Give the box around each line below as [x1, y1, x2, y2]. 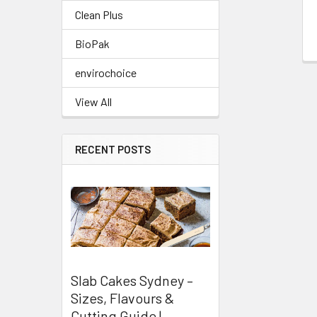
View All [75, 95, 112, 108]
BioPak [75, 37, 110, 50]
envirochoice [75, 66, 137, 79]
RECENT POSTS [75, 143, 151, 156]
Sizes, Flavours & [71, 289, 174, 307]
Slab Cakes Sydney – [71, 272, 193, 289]
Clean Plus [75, 8, 123, 21]
